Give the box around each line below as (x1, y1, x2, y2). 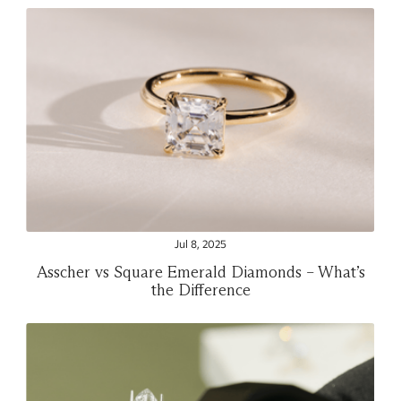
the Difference (150, 278, 251, 300)
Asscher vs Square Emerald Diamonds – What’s (36, 260, 365, 282)
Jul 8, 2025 (175, 237, 226, 252)
